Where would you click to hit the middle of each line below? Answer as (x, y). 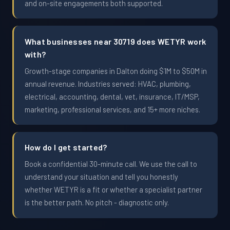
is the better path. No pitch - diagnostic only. (97, 203)
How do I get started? (66, 147)
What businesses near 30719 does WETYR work (115, 41)
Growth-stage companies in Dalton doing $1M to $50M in (116, 71)
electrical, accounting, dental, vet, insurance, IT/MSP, (112, 96)
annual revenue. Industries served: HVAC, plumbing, (108, 83)
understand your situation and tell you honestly (101, 177)
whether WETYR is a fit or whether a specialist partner (113, 190)
